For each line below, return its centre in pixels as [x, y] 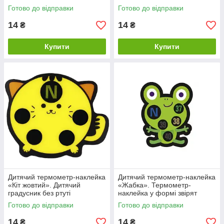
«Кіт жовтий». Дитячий [44, 185]
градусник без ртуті [39, 193]
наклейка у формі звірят [157, 193]
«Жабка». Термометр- [154, 185]
